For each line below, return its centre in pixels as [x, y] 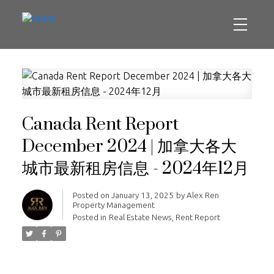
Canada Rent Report [100, 124]
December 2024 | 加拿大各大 [129, 146]
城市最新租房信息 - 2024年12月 [135, 168]
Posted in [89, 217]
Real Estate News [140, 217]
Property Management [113, 205]
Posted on [92, 195]
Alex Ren [202, 195]
